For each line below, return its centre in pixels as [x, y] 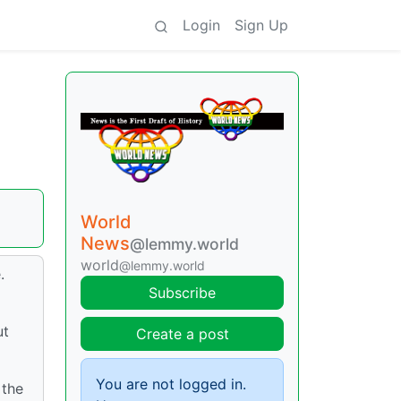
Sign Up [261, 25]
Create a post [182, 333]
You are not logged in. [171, 384]
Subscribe [182, 292]
